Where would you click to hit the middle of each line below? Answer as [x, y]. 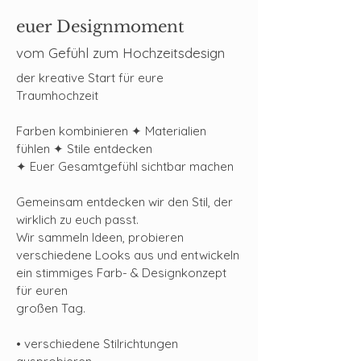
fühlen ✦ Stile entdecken [84, 149]
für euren [42, 290]
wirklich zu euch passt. [77, 220]
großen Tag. [51, 308]
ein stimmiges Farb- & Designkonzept [121, 273]
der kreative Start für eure [90, 78]
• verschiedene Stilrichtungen [97, 344]
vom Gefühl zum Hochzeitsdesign [120, 53]
